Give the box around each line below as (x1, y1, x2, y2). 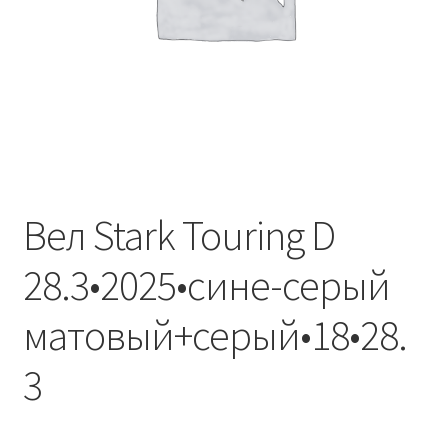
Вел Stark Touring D (22, 208, 335, 261)
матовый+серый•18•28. (22, 308, 407, 361)
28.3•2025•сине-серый (22, 258, 390, 311)
